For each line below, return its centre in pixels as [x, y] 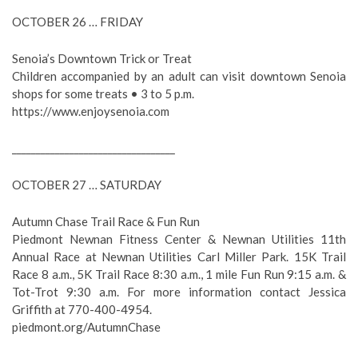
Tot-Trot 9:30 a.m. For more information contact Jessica [179, 292]
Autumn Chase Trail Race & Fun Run [106, 221]
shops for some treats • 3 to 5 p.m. [103, 93]
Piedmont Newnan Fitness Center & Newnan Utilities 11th [179, 239]
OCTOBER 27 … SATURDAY [87, 185]
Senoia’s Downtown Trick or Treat [102, 58]
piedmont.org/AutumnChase [86, 327]
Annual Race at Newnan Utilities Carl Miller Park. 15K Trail [179, 257]
